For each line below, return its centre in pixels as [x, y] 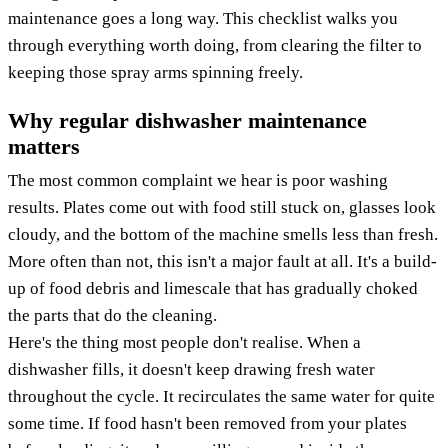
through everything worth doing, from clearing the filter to [215, 46]
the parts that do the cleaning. [112, 315]
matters [44, 147]
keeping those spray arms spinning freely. [155, 73]
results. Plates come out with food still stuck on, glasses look [222, 207]
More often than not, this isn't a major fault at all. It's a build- [222, 261]
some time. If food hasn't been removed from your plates [207, 423]
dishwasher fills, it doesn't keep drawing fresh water [191, 369]
